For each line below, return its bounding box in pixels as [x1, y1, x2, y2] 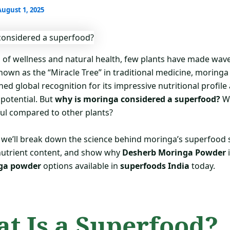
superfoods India [120, 160, 189, 171]
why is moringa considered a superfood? [55, 93, 220, 105]
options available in [41, 160, 120, 171]
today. [189, 160, 215, 171]
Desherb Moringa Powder [122, 146, 226, 158]
